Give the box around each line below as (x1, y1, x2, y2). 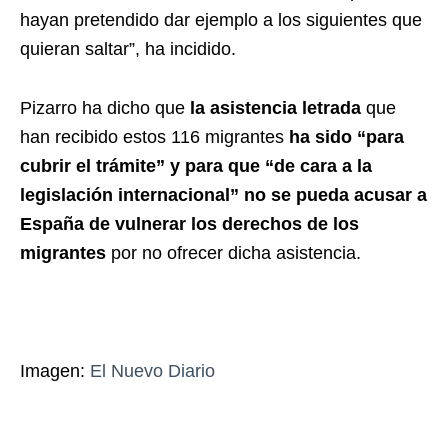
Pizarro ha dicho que (20, 97, 185, 118)
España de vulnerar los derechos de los (20, 213, 359, 234)
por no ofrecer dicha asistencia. (106, 242, 361, 263)
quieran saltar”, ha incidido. (20, 38, 236, 59)
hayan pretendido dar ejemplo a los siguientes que (20, 9, 422, 30)
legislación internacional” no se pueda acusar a (20, 184, 427, 205)
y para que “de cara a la (165, 155, 372, 176)
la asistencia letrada (185, 97, 366, 118)
